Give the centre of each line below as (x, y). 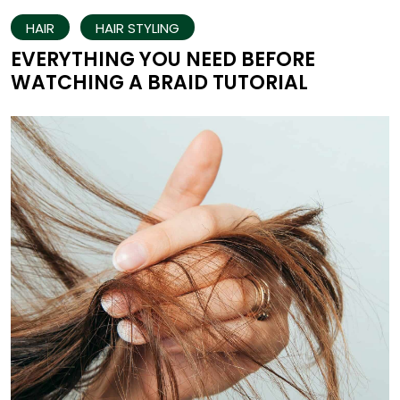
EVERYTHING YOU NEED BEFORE (163, 59)
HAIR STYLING (137, 28)
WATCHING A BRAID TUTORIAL (159, 82)
